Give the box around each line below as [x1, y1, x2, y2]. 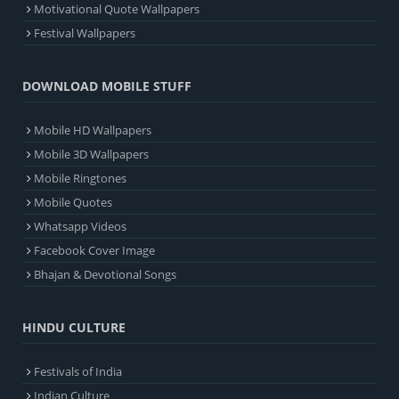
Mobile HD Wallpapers [34, 121, 151, 138]
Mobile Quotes [34, 193, 112, 210]
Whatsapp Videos [34, 217, 126, 234]
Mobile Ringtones [34, 169, 126, 186]
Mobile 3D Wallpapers [34, 145, 149, 162]
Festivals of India [34, 362, 122, 379]
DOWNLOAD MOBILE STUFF [22, 77, 191, 94]
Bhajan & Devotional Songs [34, 265, 176, 282]
